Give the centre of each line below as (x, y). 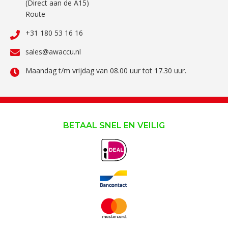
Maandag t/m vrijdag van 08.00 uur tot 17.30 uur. (106, 71)
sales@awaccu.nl (53, 52)
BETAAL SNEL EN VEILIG (114, 126)
